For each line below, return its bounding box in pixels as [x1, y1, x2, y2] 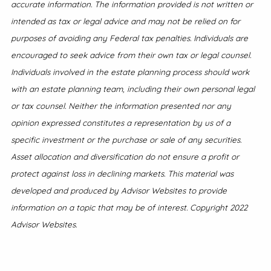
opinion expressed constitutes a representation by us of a [11, 117, 230, 128]
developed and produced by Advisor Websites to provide [11, 184, 227, 195]
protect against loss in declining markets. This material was [11, 168, 233, 178]
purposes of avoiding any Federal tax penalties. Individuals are [11, 32, 248, 43]
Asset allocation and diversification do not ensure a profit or [11, 151, 239, 162]
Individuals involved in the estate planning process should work [11, 66, 249, 77]
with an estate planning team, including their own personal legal [11, 83, 255, 94]
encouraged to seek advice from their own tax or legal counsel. [11, 49, 251, 60]
